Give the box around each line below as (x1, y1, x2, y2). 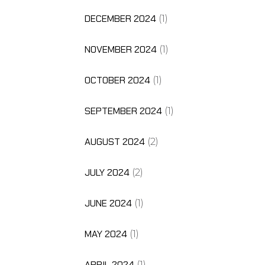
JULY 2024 (84, 166, 130, 179)
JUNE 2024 (84, 196, 132, 209)
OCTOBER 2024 (84, 73, 150, 86)
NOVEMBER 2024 (84, 43, 157, 56)
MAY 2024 (84, 227, 127, 240)
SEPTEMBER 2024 (84, 104, 162, 117)
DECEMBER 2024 (84, 12, 156, 25)
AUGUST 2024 (84, 135, 145, 148)
